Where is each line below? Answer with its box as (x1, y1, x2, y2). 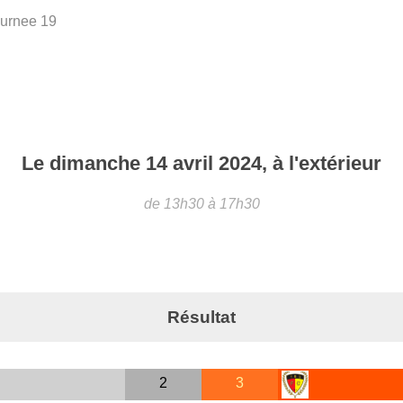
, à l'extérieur (262, 151, 381, 175)
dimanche (49, 151, 146, 175)
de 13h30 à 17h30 (143, 195, 260, 211)
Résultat (167, 307, 236, 327)
